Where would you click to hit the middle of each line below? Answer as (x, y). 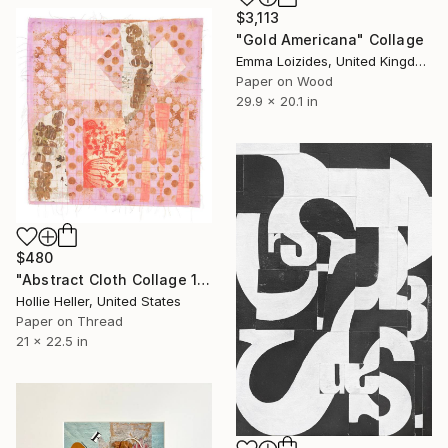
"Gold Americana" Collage (330, 40)
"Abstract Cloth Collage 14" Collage (204, 279)
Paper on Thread (69, 320)
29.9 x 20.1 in (277, 101)
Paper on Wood (284, 81)
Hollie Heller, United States (98, 300)
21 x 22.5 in (52, 340)
